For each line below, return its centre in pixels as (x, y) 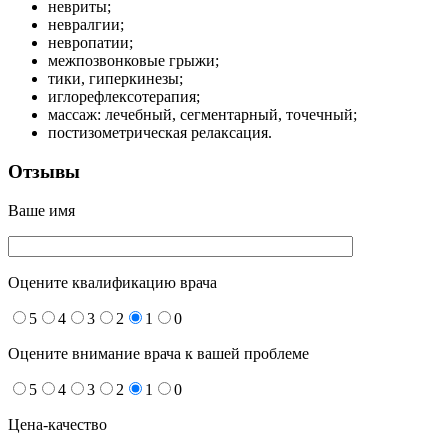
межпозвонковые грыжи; (133, 61)
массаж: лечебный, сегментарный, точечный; (202, 115)
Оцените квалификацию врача (112, 282)
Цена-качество (57, 424)
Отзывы (44, 171)
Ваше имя (41, 210)
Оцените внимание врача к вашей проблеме (158, 353)
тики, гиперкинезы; (115, 79)
